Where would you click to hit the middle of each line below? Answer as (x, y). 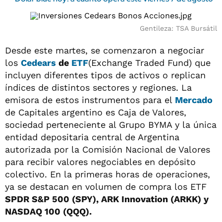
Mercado (194, 100)
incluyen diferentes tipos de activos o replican (105, 75)
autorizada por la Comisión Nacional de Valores (108, 149)
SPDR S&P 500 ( (40, 199)
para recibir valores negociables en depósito (100, 162)
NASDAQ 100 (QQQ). (48, 211)
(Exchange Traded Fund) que (149, 63)
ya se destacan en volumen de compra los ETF (106, 187)
